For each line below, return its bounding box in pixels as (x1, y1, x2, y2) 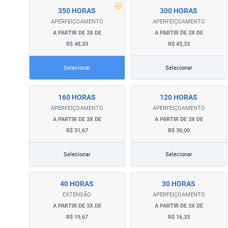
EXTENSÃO (63, 191, 92, 198)
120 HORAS (160, 93, 198, 101)
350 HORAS (58, 7, 96, 15)
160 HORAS (58, 93, 96, 101)
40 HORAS (60, 180, 94, 188)
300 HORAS (160, 7, 198, 15)
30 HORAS (162, 180, 196, 188)
